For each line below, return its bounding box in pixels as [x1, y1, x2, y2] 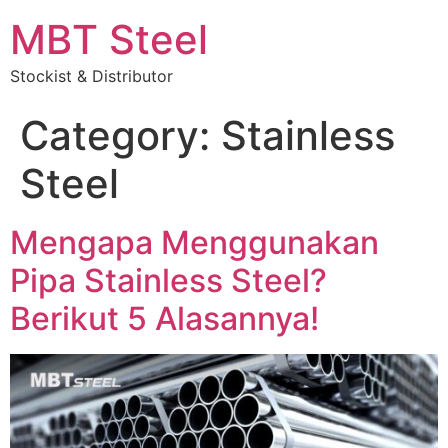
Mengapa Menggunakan [10, 223, 379, 262]
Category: [20, 111, 221, 160]
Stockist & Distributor [10, 66, 173, 86]
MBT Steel [10, 15, 208, 64]
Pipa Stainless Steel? [10, 261, 327, 300]
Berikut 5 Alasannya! [10, 299, 319, 338]
